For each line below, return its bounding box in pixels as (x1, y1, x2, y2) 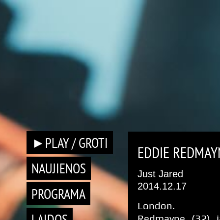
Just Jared (137, 168, 183, 179)
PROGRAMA (31, 185, 85, 203)
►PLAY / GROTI (31, 134, 108, 152)
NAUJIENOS (31, 159, 86, 177)
